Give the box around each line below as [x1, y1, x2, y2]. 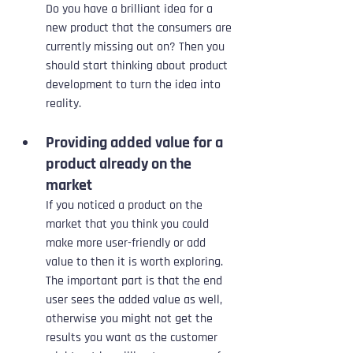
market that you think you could [46, 216, 212, 233]
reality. [46, 95, 81, 113]
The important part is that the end [46, 273, 225, 290]
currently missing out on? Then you [46, 39, 228, 56]
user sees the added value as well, [46, 292, 225, 309]
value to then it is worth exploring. [46, 254, 226, 271]
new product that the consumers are [46, 20, 235, 37]
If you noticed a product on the [46, 197, 206, 214]
